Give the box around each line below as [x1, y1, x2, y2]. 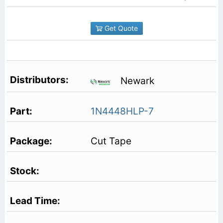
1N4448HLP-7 [90, 105, 154, 117]
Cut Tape [90, 135, 131, 147]
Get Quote [102, 23, 138, 32]
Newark [120, 75, 154, 87]
